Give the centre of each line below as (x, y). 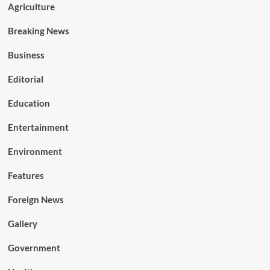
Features (26, 175)
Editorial (25, 79)
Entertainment (38, 127)
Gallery (22, 223)
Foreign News (36, 199)
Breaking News (38, 30)
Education (29, 103)
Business (26, 55)
